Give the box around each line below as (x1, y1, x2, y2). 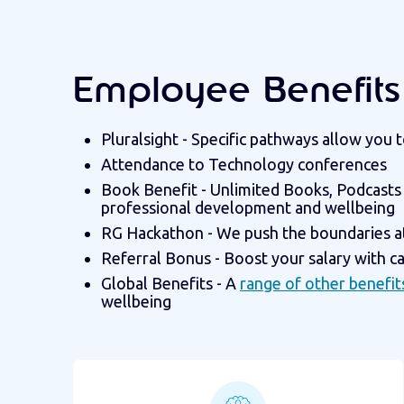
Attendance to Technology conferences (101, 155, 387, 173)
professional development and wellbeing (101, 198, 395, 216)
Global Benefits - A (101, 274, 236, 292)
